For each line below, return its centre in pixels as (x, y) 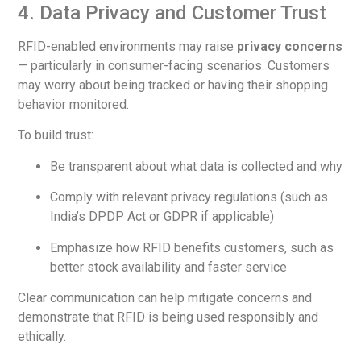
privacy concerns (290, 46)
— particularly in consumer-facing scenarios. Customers (174, 65)
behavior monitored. (74, 104)
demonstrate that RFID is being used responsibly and (168, 317)
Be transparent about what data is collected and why (197, 166)
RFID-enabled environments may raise (128, 46)
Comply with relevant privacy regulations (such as (189, 197)
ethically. (42, 336)
